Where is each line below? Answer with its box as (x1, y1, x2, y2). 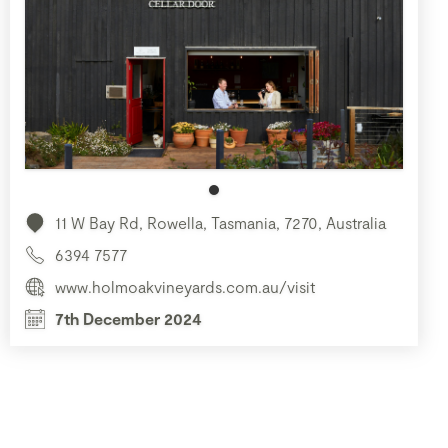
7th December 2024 (55, 308, 202, 328)
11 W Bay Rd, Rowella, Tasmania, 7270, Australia (55, 212, 386, 232)
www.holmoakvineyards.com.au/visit (55, 276, 315, 296)
